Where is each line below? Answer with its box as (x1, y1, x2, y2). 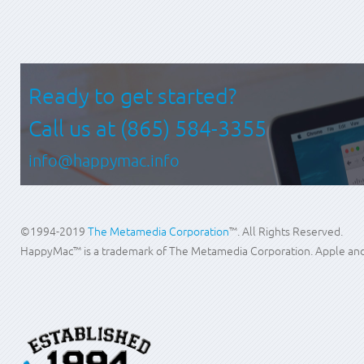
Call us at (28, 115, 120, 141)
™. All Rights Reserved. (229, 224, 343, 238)
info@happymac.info (28, 150, 180, 170)
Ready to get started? (28, 83, 236, 108)
